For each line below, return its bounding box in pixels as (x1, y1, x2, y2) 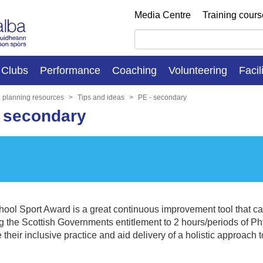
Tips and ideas (77, 93, 124, 102)
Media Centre (134, 10, 191, 20)
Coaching (112, 64, 157, 76)
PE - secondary (138, 93, 187, 102)
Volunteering (168, 64, 227, 76)
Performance (40, 64, 100, 76)
